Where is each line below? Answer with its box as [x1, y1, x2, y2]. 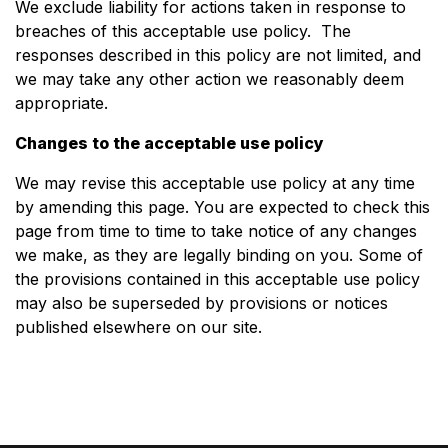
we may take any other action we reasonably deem [15, 69, 404, 89]
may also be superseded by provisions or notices [15, 293, 388, 313]
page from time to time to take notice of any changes [15, 221, 417, 241]
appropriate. [15, 93, 108, 113]
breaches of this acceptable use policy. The [15, 21, 351, 41]
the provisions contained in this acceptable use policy [15, 269, 420, 289]
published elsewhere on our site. [15, 317, 262, 337]
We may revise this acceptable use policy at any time [15, 173, 415, 193]
